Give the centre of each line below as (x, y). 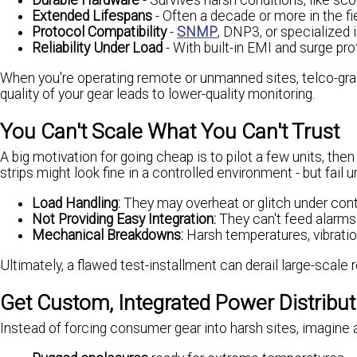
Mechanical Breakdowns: (108, 235)
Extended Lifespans (92, 16)
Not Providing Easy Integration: (124, 220)
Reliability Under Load (97, 48)
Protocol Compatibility (99, 32)
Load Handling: (76, 204)
